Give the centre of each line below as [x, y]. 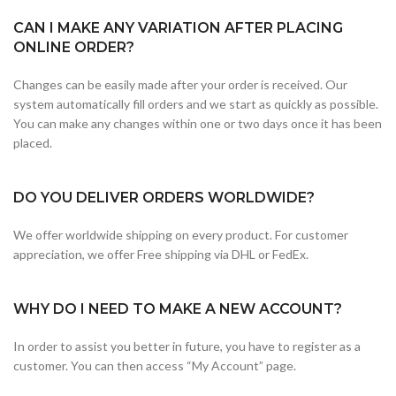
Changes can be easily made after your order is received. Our [180, 84]
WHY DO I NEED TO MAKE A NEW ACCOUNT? [178, 308]
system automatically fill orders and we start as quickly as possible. [196, 103]
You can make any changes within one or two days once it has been [198, 123]
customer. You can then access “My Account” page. [155, 365]
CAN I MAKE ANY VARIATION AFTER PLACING [178, 27]
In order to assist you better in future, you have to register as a [187, 346]
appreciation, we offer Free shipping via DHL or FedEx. [161, 254]
